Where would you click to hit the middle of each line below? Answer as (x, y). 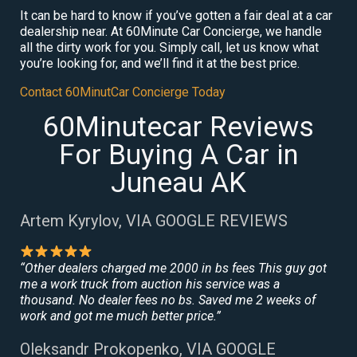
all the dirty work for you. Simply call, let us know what (169, 47)
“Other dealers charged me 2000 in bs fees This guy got (173, 268)
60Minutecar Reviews (178, 127)
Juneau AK (178, 182)
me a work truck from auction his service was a (150, 284)
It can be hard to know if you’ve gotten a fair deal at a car (176, 15)
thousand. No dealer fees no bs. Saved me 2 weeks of (168, 300)
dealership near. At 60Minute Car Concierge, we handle (171, 31)
